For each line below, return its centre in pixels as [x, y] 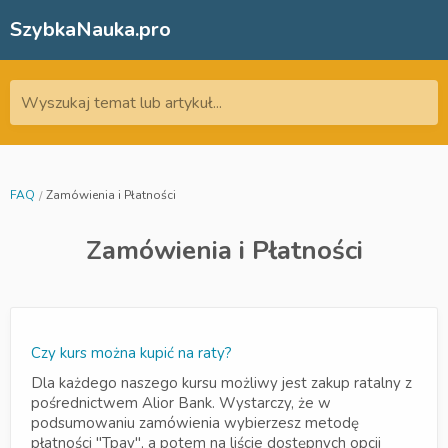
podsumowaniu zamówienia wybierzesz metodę [195, 423]
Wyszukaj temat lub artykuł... [121, 103]
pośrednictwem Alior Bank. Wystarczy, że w [181, 403]
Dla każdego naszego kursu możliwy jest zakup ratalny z [221, 383]
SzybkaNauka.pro [90, 29]
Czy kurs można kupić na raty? [131, 353]
